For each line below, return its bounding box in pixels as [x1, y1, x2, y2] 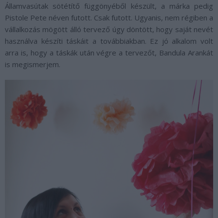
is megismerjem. [5, 59, 60, 69]
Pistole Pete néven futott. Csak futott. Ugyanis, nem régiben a [5, 12, 213, 22]
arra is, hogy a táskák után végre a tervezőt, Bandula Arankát [5, 47, 213, 57]
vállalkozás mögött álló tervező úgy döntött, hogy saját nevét [5, 24, 213, 34]
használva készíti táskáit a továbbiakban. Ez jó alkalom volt [5, 36, 213, 46]
